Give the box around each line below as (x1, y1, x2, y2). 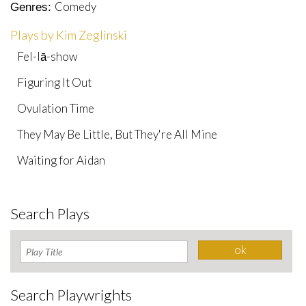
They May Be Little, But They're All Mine (17, 126, 218, 141)
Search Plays (10, 204, 89, 223)
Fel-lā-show (17, 48, 79, 64)
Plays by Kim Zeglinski (10, 27, 127, 42)
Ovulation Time (17, 100, 95, 115)
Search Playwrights (10, 286, 132, 305)
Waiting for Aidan (17, 152, 106, 167)
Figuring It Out (17, 74, 92, 89)
